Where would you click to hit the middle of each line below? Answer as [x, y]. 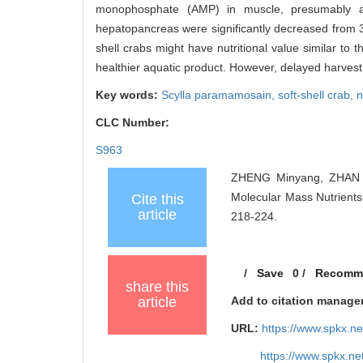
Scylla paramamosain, [220, 95]
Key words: [128, 95]
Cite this [157, 200]
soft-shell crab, [317, 95]
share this [157, 287]
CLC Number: [134, 123]
